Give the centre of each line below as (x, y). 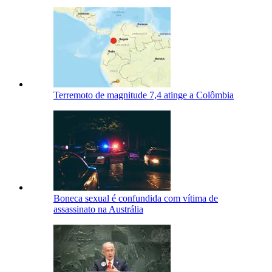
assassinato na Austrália (98, 209)
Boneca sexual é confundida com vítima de (136, 199)
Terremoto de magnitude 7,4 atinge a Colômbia (144, 95)
